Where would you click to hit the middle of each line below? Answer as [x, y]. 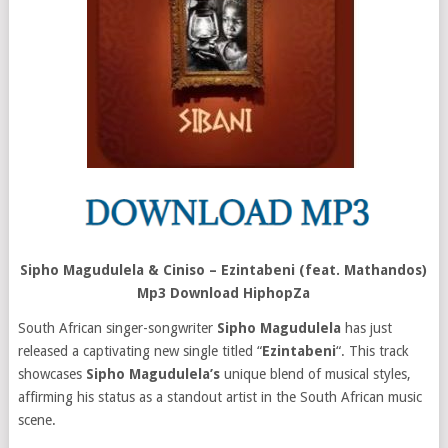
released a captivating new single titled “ [139, 351]
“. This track [372, 351]
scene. [36, 420]
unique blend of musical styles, [315, 374]
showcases [51, 374]
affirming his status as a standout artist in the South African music [219, 397]
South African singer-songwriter [117, 328]
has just [366, 328]
